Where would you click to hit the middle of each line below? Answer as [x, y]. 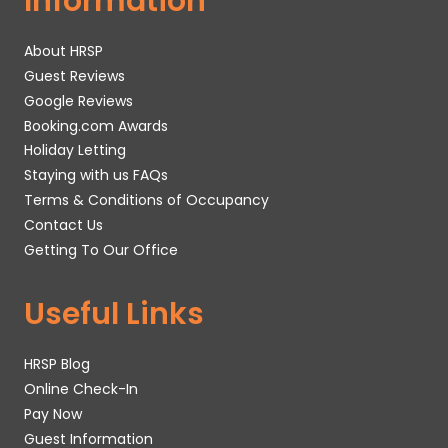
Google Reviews [78, 100]
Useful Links [114, 314]
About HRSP [63, 51]
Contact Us [63, 224]
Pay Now [53, 413]
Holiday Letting [75, 150]
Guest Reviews [74, 76]
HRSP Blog [57, 364]
